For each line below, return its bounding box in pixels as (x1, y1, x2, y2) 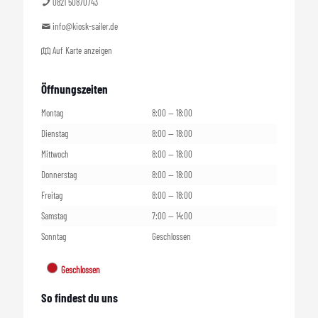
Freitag (41, 190, 62, 201)
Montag (41, 107, 63, 119)
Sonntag (41, 231, 66, 242)
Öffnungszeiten (41, 82, 108, 96)
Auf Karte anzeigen (50, 45, 112, 56)
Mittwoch (41, 148, 69, 160)
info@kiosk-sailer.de (50, 21, 118, 32)
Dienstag (41, 128, 68, 139)
